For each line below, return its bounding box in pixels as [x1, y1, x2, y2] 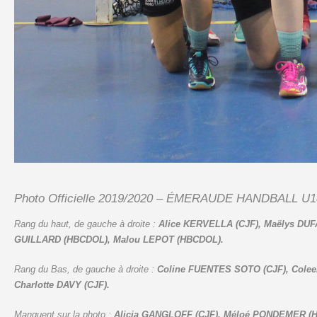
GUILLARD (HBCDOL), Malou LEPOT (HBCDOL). [13, 234, 224, 245]
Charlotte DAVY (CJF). [13, 279, 110, 290]
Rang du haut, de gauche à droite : [13, 218, 158, 229]
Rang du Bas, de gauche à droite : [13, 263, 157, 275]
